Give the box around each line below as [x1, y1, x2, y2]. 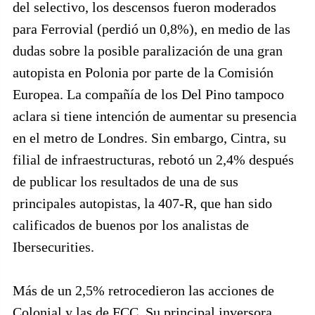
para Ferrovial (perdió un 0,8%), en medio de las [13, 21, 290, 37]
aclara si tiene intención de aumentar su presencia [13, 108, 297, 124]
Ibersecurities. [13, 239, 94, 255]
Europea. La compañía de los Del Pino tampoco [13, 86, 284, 102]
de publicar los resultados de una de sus [13, 174, 238, 189]
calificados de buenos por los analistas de [13, 217, 249, 233]
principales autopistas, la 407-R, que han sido [13, 195, 272, 211]
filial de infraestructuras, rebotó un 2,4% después [13, 152, 294, 167]
